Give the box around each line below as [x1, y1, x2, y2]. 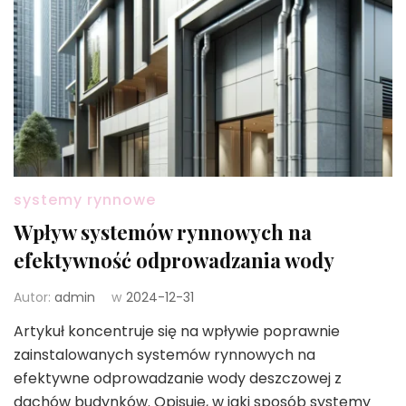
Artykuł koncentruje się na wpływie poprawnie [14, 320, 340, 342]
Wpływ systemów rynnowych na [14, 217, 312, 246]
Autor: [14, 287, 54, 306]
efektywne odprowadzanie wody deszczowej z [14, 367, 342, 389]
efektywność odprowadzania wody [14, 246, 334, 274]
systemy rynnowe [14, 188, 156, 210]
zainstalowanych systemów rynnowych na [14, 343, 315, 365]
